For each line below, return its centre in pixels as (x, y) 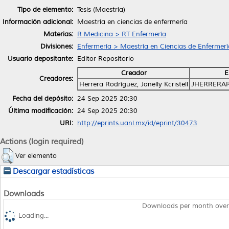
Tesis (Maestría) (101, 9)
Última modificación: (41, 111)
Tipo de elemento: (45, 9)
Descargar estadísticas (52, 171)
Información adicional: (38, 22)
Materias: (58, 34)
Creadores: (56, 78)
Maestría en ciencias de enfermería (132, 22)
